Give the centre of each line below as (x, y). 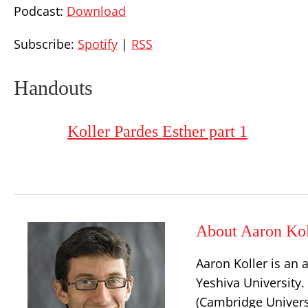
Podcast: (40, 11)
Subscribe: (46, 44)
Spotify (98, 44)
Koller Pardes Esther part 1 (157, 131)
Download (96, 11)
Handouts (53, 88)
